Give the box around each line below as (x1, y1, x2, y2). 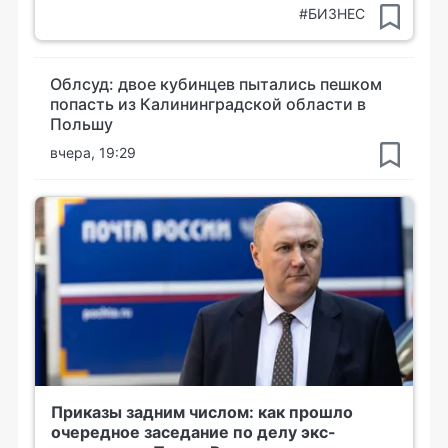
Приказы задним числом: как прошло (51, 402, 353, 422)
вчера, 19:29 (50, 144, 136, 161)
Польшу (50, 114, 113, 134)
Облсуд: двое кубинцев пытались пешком (50, 74, 382, 94)
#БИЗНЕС (299, 5, 365, 22)
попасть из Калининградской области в (50, 94, 366, 114)
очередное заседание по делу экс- (51, 422, 336, 442)
